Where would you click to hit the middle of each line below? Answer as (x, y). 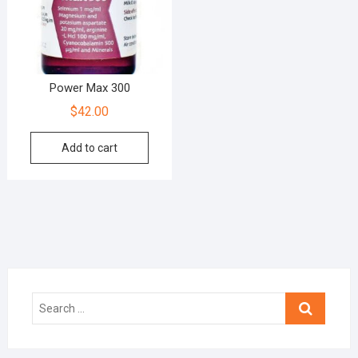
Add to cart (90, 147)
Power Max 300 (89, 88)
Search (304, 301)
